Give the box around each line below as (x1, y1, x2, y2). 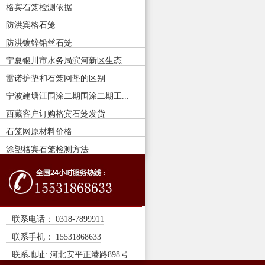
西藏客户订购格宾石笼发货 (6, 109, 105, 119)
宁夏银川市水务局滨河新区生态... (6, 56, 129, 66)
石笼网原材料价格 (6, 127, 72, 137)
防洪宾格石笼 (6, 21, 56, 30)
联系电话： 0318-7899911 (12, 215, 104, 224)
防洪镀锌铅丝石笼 (6, 38, 72, 48)
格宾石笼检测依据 (6, 3, 72, 12)
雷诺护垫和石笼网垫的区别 (6, 74, 105, 83)
